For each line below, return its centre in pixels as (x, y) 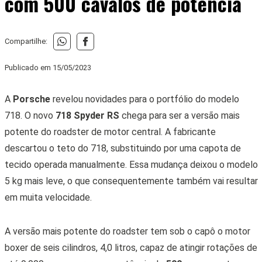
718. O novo (30, 115)
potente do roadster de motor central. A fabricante (110, 132)
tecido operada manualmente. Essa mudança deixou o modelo (131, 164)
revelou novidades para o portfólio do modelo (146, 99)
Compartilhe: (26, 42)
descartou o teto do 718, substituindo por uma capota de (123, 148)
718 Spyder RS (87, 115)
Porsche (32, 99)
